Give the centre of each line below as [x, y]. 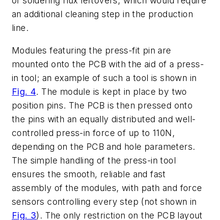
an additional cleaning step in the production [102, 14]
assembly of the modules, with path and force [107, 188]
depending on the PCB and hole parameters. [104, 146]
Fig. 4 [24, 91]
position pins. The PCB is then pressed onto [102, 105]
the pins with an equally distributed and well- [104, 119]
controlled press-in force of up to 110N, [93, 133]
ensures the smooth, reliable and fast [89, 174]
